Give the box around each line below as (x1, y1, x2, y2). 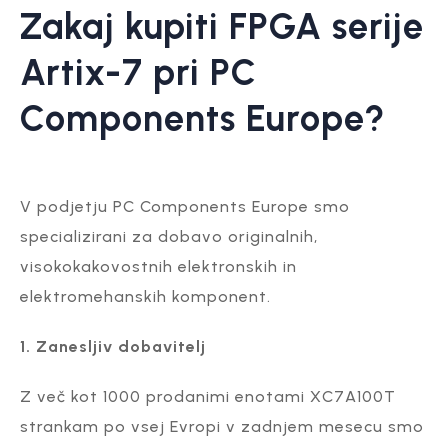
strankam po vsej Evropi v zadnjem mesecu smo (20, 416, 424, 436)
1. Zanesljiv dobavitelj (20, 336, 206, 356)
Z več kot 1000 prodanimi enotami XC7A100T (20, 386, 396, 406)
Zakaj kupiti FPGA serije (20, 4, 424, 48)
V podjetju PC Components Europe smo (20, 196, 350, 216)
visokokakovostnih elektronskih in (20, 256, 297, 276)
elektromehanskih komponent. (20, 286, 271, 306)
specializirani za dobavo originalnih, (20, 226, 318, 246)
